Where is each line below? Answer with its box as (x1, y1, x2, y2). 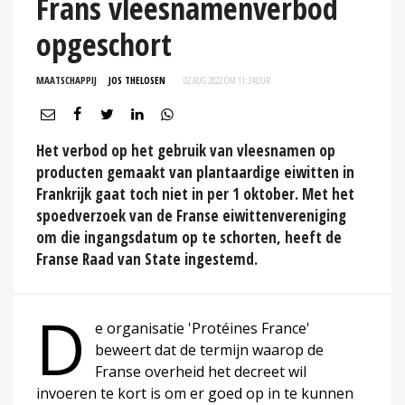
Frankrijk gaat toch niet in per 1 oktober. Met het (36, 183, 354, 204)
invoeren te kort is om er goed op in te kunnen (36, 382, 353, 403)
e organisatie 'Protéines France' (95, 317, 310, 338)
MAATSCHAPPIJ (36, 72, 97, 87)
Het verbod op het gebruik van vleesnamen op (36, 139, 335, 161)
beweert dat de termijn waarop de (95, 339, 324, 360)
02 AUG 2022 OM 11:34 (184, 72, 255, 87)
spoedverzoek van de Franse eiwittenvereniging (36, 204, 346, 226)
